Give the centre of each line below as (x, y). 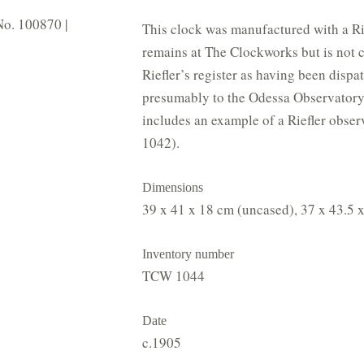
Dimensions (173, 188)
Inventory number (188, 254)
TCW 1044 (174, 276)
